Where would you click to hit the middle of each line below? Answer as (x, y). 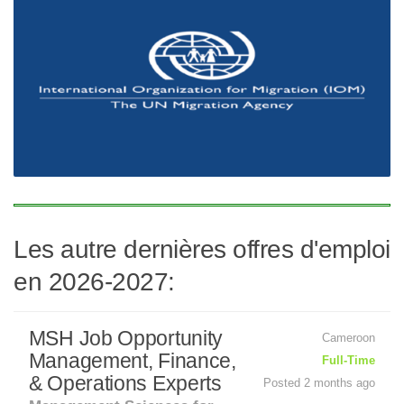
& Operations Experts (125, 383)
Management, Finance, (132, 361)
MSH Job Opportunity (126, 338)
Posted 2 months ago (320, 383)
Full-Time (349, 360)
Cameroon (349, 338)
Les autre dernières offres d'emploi (202, 250)
